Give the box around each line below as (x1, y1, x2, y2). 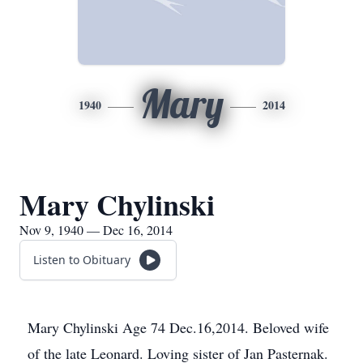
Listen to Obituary (33, 252, 130, 267)
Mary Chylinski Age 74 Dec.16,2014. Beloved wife (28, 318, 329, 337)
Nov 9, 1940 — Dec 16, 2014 (19, 221, 173, 238)
